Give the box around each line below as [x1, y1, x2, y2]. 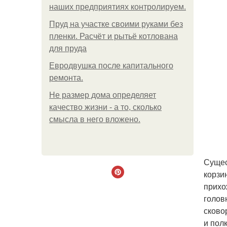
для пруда [49, 44, 87, 53]
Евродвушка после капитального [49, 61, 173, 70]
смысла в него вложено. [49, 115, 140, 124]
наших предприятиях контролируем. [49, 3, 186, 11]
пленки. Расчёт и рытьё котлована [49, 32, 178, 41]
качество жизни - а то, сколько [49, 103, 162, 111]
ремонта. [49, 73, 83, 82]
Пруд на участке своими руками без [49, 20, 183, 28]
